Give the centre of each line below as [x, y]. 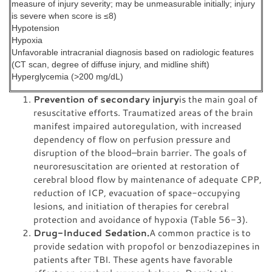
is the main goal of [218, 99]
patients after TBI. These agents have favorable [133, 259]
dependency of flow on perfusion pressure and [132, 139]
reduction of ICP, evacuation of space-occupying [137, 192]
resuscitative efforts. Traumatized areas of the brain [143, 112]
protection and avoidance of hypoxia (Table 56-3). [141, 219]
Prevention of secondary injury [106, 99]
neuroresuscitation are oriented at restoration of [136, 166]
